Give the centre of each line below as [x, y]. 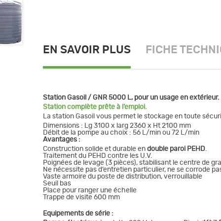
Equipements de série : [78, 213]
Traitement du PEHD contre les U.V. [98, 156]
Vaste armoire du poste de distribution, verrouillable [123, 176]
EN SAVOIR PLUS [87, 50]
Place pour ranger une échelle [90, 190]
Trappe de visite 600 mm [81, 197]
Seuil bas [57, 183]
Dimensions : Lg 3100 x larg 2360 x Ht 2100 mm [117, 126]
